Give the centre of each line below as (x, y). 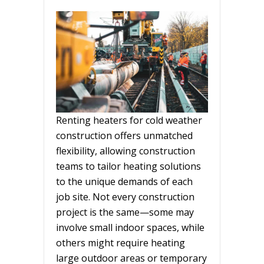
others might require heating (121, 242)
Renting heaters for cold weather (129, 120)
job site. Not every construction (125, 197)
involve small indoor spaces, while (130, 227)
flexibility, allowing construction (126, 151)
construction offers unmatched (124, 135)
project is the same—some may (125, 212)
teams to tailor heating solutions (128, 166)
